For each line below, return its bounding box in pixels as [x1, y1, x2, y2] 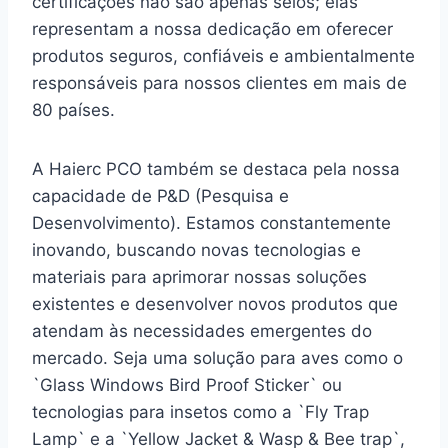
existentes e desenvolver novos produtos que [32, 293, 398, 314]
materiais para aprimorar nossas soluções [32, 266, 367, 287]
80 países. [32, 99, 115, 120]
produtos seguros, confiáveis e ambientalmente [32, 45, 415, 66]
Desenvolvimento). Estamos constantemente [32, 212, 391, 233]
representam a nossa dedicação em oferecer [32, 18, 393, 39]
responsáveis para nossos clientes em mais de [32, 72, 407, 93]
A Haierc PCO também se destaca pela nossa [32, 158, 400, 179]
